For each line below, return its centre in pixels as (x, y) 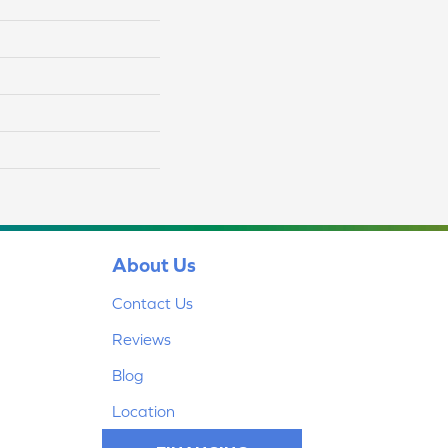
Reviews (141, 339)
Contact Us (152, 303)
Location (143, 411)
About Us (154, 264)
